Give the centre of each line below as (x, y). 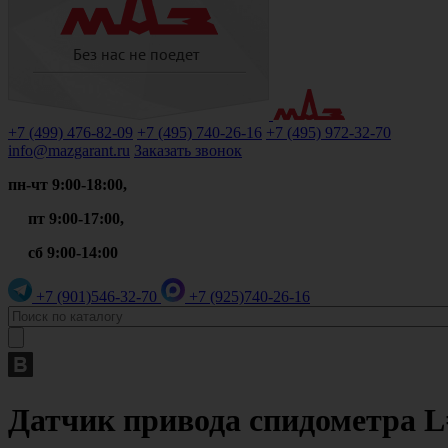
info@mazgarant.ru (69, 150)
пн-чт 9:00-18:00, (67, 184)
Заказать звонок (188, 150)
